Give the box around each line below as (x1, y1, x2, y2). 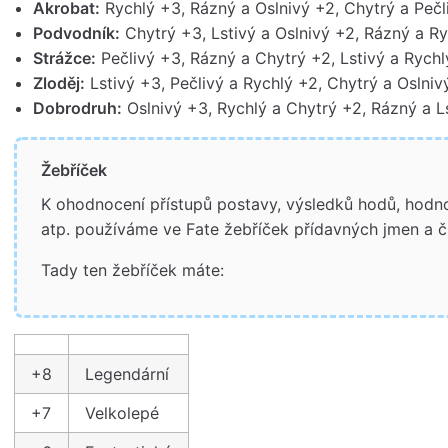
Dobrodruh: (33, 97, 123, 118)
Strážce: (33, 47, 97, 68)
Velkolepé (85, 403, 159, 424)
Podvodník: (33, 22, 121, 43)
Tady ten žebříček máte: (41, 260, 225, 281)
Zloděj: (33, 72, 86, 93)
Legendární (85, 364, 169, 385)
